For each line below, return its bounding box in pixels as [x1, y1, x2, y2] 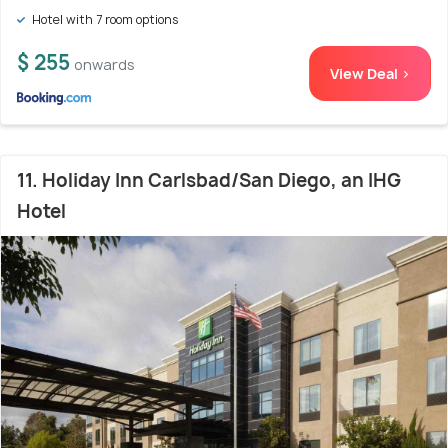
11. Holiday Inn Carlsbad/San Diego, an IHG [17, 168, 401, 194]
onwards [74, 55, 135, 75]
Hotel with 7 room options [29, 11, 179, 29]
